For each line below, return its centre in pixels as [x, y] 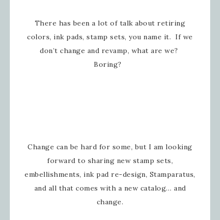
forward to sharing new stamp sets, [110, 161]
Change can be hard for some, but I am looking [110, 147]
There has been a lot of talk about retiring [110, 23]
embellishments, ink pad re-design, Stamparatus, [110, 175]
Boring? [110, 65]
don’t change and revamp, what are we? [110, 51]
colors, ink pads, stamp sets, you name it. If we [110, 37]
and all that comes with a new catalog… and [110, 188]
